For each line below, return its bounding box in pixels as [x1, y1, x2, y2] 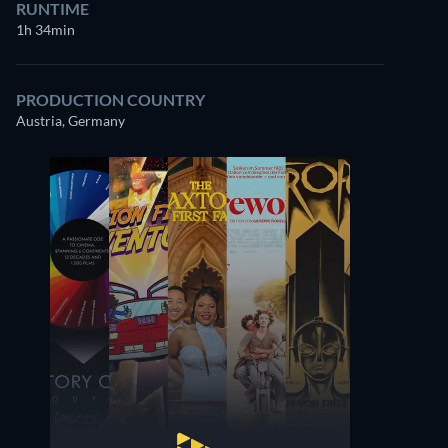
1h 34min [16, 21, 75, 38]
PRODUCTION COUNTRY [16, 90, 205, 109]
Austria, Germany [16, 112, 125, 129]
